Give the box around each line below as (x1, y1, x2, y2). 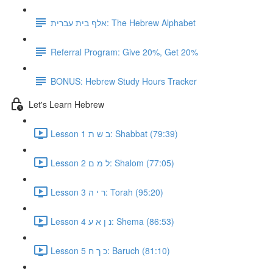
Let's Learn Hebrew (29, 97, 104, 110)
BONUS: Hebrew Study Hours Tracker (51, 74, 197, 87)
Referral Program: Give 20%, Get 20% (51, 45, 198, 58)
